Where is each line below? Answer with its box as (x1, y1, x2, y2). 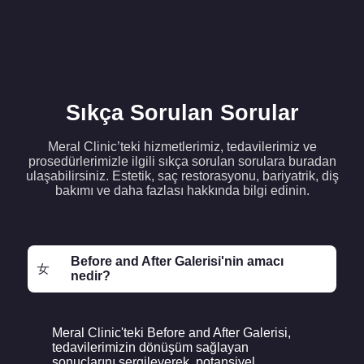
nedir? (71, 269, 110, 284)
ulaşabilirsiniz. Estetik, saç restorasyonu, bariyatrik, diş (25, 169, 339, 184)
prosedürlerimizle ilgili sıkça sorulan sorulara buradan (28, 154, 336, 169)
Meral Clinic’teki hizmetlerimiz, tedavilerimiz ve (47, 140, 317, 154)
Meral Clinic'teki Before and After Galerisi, (52, 326, 291, 340)
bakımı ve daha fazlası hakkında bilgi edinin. (54, 184, 310, 198)
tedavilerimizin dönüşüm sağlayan (52, 340, 249, 355)
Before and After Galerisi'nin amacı (71, 254, 284, 269)
